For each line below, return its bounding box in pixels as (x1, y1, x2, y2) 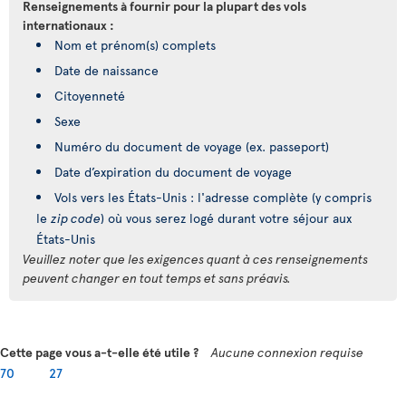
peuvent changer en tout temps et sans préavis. (23, 269, 291, 286)
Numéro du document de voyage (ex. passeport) (54, 138, 329, 155)
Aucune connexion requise (211, 343, 363, 361)
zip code (51, 209, 101, 227)
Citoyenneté (54, 87, 125, 104)
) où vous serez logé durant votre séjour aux (101, 209, 352, 227)
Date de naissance (54, 62, 159, 79)
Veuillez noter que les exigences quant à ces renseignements (23, 250, 368, 267)
